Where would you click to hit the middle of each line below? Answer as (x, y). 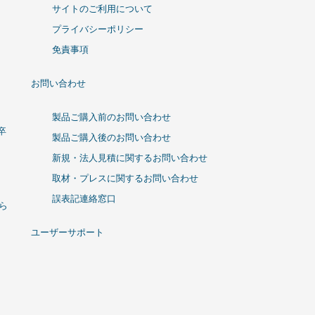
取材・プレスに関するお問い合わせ (125, 179)
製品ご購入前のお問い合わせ (111, 117)
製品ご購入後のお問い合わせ (111, 138)
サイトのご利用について (102, 8)
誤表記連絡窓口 (84, 199)
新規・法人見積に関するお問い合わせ (130, 158)
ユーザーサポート (67, 233)
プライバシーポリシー (98, 29)
